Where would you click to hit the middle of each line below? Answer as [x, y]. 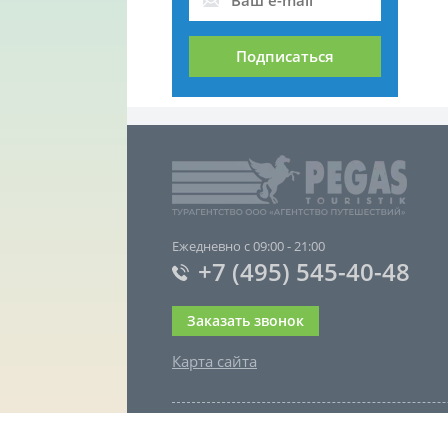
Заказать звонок [245, 321]
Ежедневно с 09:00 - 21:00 [248, 246]
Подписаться [285, 56]
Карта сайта [214, 361]
